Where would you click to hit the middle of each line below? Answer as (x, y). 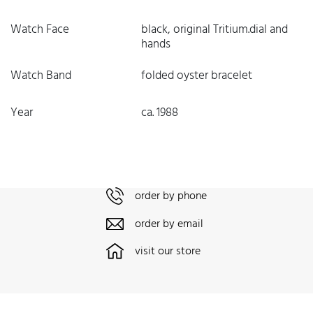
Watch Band (41, 76)
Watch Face (40, 30)
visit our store (168, 252)
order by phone (171, 197)
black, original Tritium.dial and (214, 30)
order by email (169, 225)
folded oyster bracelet (196, 76)
